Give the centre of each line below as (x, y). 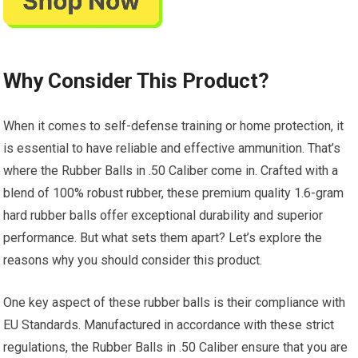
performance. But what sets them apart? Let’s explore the (163, 238)
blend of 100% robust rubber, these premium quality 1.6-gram (174, 193)
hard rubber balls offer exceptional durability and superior (163, 215)
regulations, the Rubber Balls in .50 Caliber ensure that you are (176, 347)
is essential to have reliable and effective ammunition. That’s (172, 148)
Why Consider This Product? (137, 81)
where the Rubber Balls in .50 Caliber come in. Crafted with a (171, 171)
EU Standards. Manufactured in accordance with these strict (169, 325)
